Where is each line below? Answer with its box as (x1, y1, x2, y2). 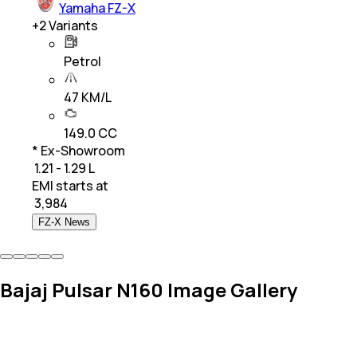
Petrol (64, 53, 101, 71)
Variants (46, 17, 98, 35)
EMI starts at (32, 177, 108, 195)
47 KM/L (64, 88, 112, 107)
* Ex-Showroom (32, 142, 125, 160)
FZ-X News (38, 216, 90, 229)
